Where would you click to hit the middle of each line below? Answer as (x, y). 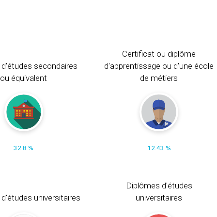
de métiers (159, 78)
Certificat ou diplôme (159, 54)
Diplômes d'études (159, 185)
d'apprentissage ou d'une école (159, 66)
